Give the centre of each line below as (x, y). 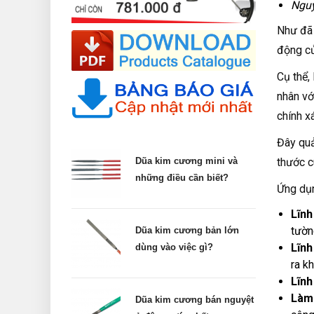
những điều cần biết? (182, 178)
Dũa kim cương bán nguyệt (194, 300)
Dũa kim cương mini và (186, 161)
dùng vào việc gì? (174, 247)
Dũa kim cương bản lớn (187, 231)
